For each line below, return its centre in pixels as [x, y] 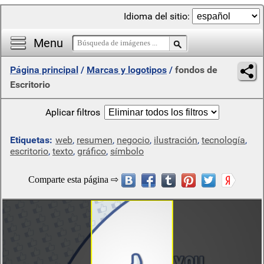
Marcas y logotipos [127, 70]
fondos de [196, 70]
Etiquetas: [31, 140]
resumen [95, 140]
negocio [133, 140]
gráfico [92, 151]
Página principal [44, 70]
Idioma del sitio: [158, 16]
